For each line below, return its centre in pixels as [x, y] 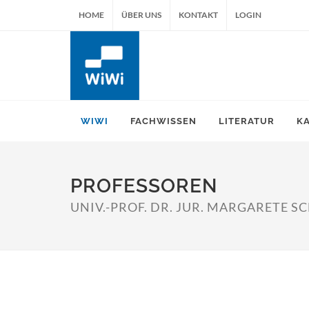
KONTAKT [198, 15]
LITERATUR [247, 121]
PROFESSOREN [144, 186]
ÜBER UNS [141, 15]
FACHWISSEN [163, 121]
